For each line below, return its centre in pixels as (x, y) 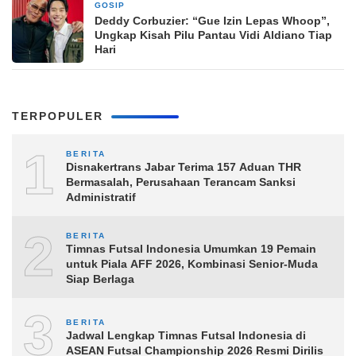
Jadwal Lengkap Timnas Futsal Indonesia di (186, 335)
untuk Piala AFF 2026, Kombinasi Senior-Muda (192, 264)
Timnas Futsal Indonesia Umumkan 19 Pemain (191, 249)
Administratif (101, 197)
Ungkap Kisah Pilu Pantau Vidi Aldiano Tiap (213, 35)
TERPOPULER (58, 116)
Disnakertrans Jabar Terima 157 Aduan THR (184, 167)
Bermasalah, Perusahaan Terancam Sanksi (181, 182)
